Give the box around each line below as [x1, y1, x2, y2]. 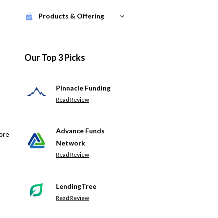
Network [56, 139, 85, 147]
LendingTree [56, 182, 96, 190]
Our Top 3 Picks [24, 52, 85, 63]
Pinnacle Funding [56, 83, 110, 92]
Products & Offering [38, 12, 104, 20]
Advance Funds [56, 127, 105, 135]
